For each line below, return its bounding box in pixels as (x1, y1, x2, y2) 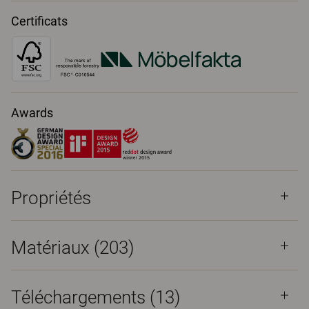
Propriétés (11, 188, 91, 208)
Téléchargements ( (11, 287, 155, 308)
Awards (11, 106, 53, 120)
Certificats (11, 14, 68, 28)
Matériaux (11, 237, 94, 258)
